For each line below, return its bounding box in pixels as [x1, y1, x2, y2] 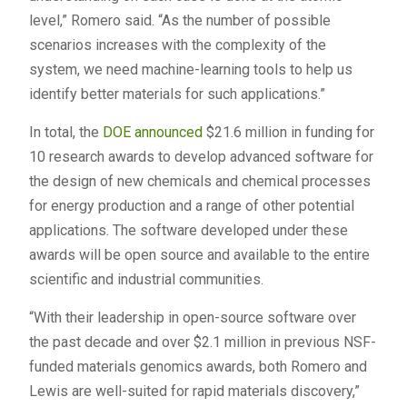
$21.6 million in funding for [202, 124, 374, 142]
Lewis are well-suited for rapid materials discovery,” [28, 382, 360, 401]
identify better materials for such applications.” [28, 85, 325, 104]
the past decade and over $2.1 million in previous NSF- [28, 333, 376, 352]
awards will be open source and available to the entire [28, 246, 370, 264]
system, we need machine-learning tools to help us [28, 61, 352, 79]
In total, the [28, 124, 103, 142]
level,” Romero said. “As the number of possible [28, 12, 331, 30]
